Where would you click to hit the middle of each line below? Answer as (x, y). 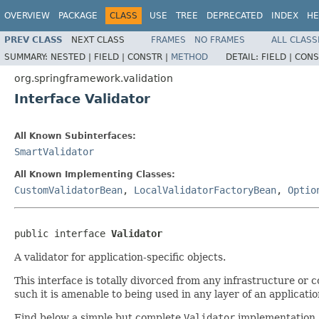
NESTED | (72, 57)
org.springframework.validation (94, 78)
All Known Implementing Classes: (95, 174)
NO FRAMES (220, 40)
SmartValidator (54, 151)
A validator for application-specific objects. (120, 257)
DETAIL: (244, 57)
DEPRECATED (235, 16)
